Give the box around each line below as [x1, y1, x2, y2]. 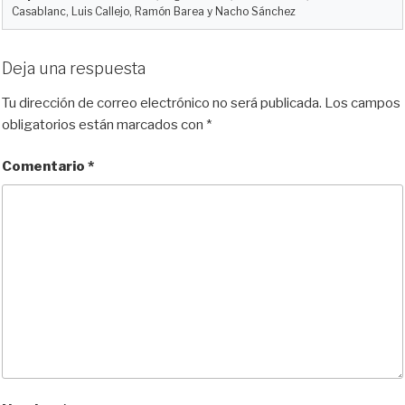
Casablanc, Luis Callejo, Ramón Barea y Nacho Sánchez [12, 5, 296, 19]
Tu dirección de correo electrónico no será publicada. [2, 94, 322, 111]
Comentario [2, 158, 88, 175]
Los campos [325, 94, 400, 111]
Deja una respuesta [2, 59, 146, 79]
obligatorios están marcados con [2, 116, 206, 133]
